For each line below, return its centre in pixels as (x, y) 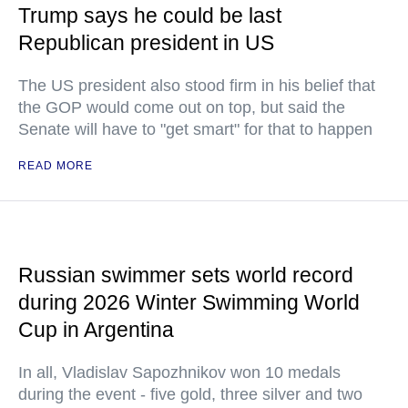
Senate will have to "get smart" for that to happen (195, 130)
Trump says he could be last (150, 16)
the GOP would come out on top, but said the (182, 108)
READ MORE (56, 166)
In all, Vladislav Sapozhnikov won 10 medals (179, 373)
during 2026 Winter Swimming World (189, 303)
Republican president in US (146, 43)
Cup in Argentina (96, 330)
